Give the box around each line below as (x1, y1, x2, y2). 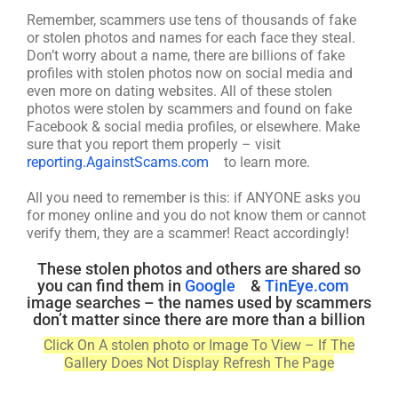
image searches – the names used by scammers (27, 293, 371, 312)
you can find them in (37, 276, 185, 295)
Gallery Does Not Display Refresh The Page (64, 354, 334, 371)
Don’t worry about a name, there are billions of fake (27, 47, 345, 64)
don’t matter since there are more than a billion (33, 310, 365, 329)
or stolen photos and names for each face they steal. (27, 29, 355, 46)
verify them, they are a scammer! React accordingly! (27, 225, 349, 242)
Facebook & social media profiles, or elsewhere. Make (27, 118, 360, 135)
